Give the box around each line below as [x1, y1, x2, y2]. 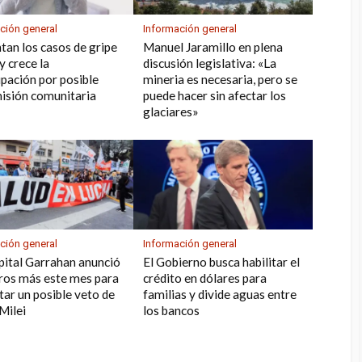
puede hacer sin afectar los [143, 88, 287, 103]
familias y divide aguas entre [143, 287, 297, 302]
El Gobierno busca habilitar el [143, 255, 301, 270]
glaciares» [143, 104, 200, 120]
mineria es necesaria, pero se [143, 72, 298, 87]
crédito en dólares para [143, 271, 267, 286]
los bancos [143, 303, 200, 318]
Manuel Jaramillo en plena [143, 40, 284, 55]
